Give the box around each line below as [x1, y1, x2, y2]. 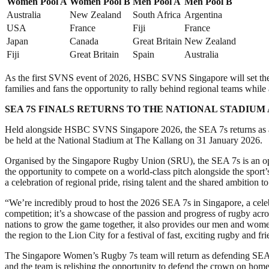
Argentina [184, 9, 222, 20]
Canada [70, 35, 98, 46]
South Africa [133, 9, 181, 20]
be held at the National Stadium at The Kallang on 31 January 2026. [5, 134, 262, 145]
